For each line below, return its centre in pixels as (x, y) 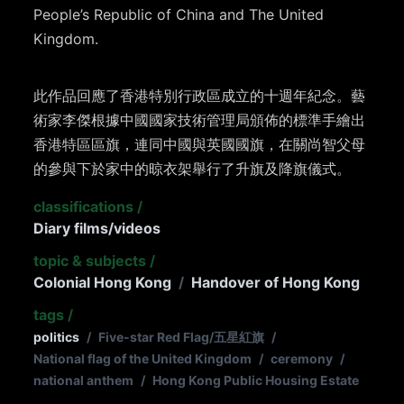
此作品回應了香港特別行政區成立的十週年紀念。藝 (200, 96)
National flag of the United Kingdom (143, 359)
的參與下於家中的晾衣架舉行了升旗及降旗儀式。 (193, 169)
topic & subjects (90, 261)
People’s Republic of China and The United (179, 15)
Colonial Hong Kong (103, 283)
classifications (84, 207)
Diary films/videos (97, 229)
